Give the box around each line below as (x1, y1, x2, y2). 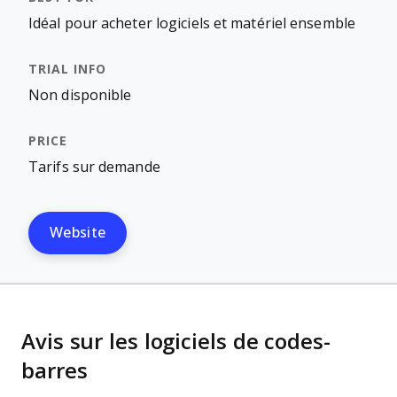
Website (50, 225, 106, 240)
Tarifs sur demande (28, 160, 160, 175)
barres (21, 359, 88, 383)
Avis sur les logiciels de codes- (21, 330, 331, 354)
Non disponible (28, 88, 132, 103)
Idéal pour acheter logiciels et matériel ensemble (28, 16, 355, 31)
